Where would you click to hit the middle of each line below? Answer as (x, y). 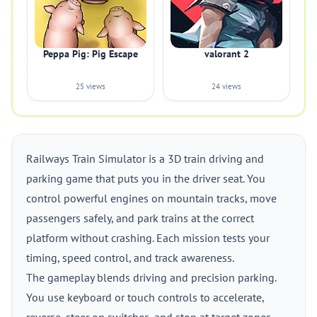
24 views (226, 86)
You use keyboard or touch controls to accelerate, (145, 297)
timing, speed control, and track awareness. (130, 258)
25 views (91, 86)
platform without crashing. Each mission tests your (148, 238)
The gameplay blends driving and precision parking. (151, 277)
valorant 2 (226, 54)
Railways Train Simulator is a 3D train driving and (145, 158)
